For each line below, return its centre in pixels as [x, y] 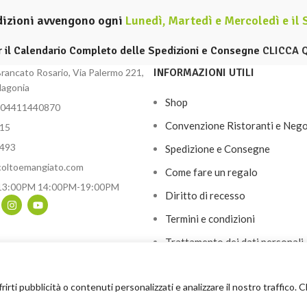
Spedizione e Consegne [218, 149]
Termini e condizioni [210, 219]
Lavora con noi [199, 265]
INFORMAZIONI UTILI [204, 73]
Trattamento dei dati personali [234, 242]
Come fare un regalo [211, 172]
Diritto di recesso [205, 195]
